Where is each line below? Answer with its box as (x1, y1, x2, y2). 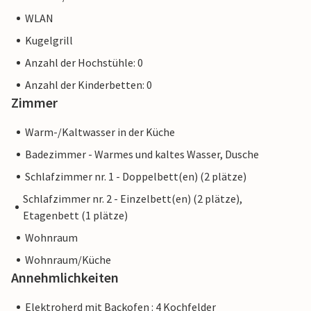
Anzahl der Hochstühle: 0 (25, 56, 143, 70)
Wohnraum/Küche (25, 253, 111, 267)
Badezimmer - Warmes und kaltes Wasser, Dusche (25, 147, 259, 162)
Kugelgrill (25, 33, 73, 48)
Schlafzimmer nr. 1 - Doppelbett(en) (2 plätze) (25, 169, 246, 184)
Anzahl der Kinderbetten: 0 (25, 78, 152, 92)
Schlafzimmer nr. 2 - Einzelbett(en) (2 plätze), (22, 192, 242, 206)
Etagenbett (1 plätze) (22, 208, 128, 223)
